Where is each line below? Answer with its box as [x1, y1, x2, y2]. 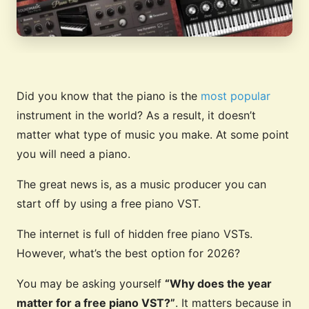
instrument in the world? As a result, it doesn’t [17, 108, 256, 123]
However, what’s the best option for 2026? [17, 246, 240, 261]
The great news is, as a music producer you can [17, 177, 266, 192]
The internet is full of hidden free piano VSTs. [17, 227, 252, 241]
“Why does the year [165, 277, 272, 291]
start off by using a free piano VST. [17, 197, 201, 211]
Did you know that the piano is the [17, 89, 201, 103]
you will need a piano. [17, 147, 130, 161]
